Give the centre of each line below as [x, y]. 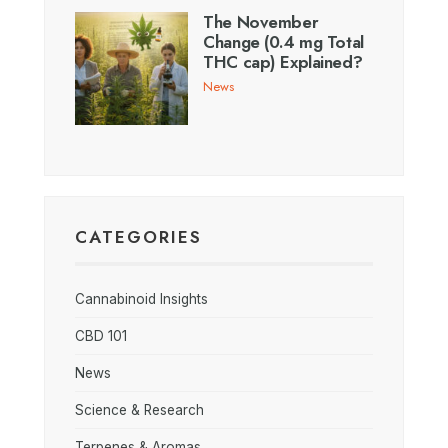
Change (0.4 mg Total [283, 41]
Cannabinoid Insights [141, 298]
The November [261, 21]
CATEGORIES [138, 236]
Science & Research [139, 409]
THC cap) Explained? [283, 61]
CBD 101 [101, 335]
